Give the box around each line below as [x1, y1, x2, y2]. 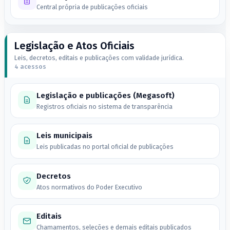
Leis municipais [36, 131, 92, 141]
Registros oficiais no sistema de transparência [36, 102, 172, 110]
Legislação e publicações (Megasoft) [36, 90, 175, 100]
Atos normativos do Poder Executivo [36, 183, 142, 191]
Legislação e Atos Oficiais [14, 40, 135, 52]
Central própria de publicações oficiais [36, 3, 148, 11]
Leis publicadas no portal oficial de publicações [36, 143, 174, 151]
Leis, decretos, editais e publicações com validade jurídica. [14, 54, 184, 62]
